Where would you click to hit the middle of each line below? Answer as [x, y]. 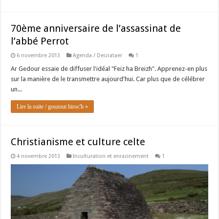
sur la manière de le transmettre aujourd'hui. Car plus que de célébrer [108, 79]
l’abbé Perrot [40, 41]
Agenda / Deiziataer [98, 55]
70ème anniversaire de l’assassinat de [96, 28]
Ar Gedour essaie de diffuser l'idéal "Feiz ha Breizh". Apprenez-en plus [109, 68]
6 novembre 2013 [39, 55]
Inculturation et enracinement [111, 156]
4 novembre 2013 [39, 156]
